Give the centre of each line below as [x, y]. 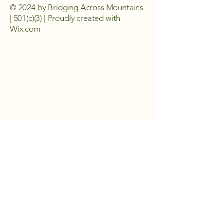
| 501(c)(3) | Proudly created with [65, 18]
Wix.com [25, 29]
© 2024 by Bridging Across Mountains [77, 7]
